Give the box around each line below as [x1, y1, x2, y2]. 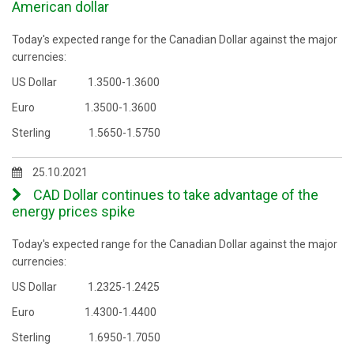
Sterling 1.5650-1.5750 [12, 126, 160, 139]
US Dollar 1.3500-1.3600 [12, 76, 160, 88]
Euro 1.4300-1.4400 [12, 306, 156, 318]
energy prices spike [12, 203, 135, 220]
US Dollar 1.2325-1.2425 [12, 281, 160, 293]
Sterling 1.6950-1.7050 [12, 331, 160, 344]
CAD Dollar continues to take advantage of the [30, 186, 318, 203]
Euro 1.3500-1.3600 [12, 101, 156, 114]
